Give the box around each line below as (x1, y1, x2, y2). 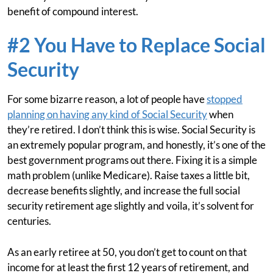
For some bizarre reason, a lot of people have (7, 93, 207, 105)
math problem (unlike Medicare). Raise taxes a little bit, (7, 169, 250, 182)
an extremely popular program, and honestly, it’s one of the (7, 138, 266, 151)
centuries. (7, 214, 51, 227)
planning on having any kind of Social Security (7, 108, 207, 121)
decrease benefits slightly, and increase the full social (7, 184, 240, 197)
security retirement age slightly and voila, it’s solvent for (7, 199, 254, 212)
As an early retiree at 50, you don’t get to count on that (7, 246, 247, 258)
